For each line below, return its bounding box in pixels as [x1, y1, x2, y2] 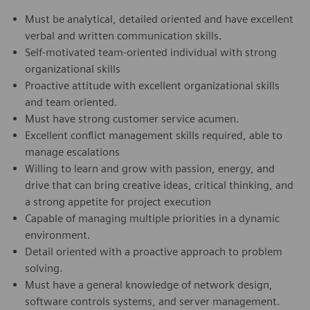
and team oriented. [25, 95, 118, 109]
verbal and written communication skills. [25, 28, 222, 42]
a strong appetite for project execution [25, 194, 211, 208]
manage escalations [25, 145, 120, 158]
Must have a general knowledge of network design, [25, 277, 273, 291]
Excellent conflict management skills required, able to [25, 128, 282, 142]
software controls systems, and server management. [25, 294, 280, 308]
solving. [25, 261, 63, 275]
